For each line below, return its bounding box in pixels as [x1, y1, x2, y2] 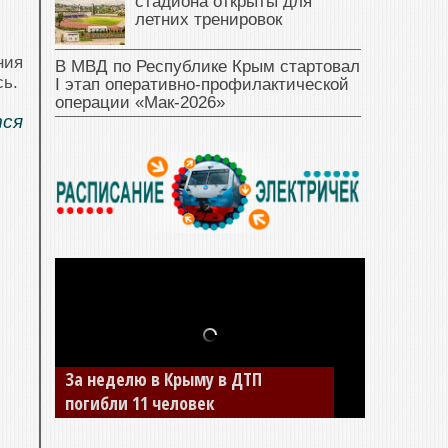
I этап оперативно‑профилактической [55, 75, 349, 94]
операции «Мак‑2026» [55, 93, 225, 112]
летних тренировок [135, 10, 282, 29]
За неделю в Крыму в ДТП [65, 367, 262, 392]
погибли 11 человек [65, 391, 215, 416]
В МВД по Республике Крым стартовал [55, 57, 360, 76]
